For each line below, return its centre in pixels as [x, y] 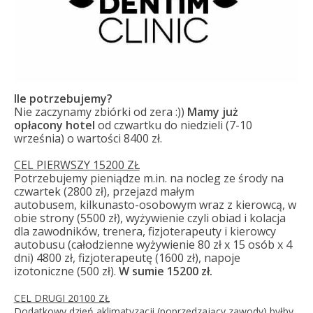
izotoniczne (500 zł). [66, 271]
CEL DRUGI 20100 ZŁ [61, 298]
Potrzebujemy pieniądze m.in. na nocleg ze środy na [148, 178]
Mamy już [212, 112]
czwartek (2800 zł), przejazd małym [104, 191]
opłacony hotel [54, 125]
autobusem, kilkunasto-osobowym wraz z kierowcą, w [155, 205]
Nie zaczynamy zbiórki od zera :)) [100, 112]
